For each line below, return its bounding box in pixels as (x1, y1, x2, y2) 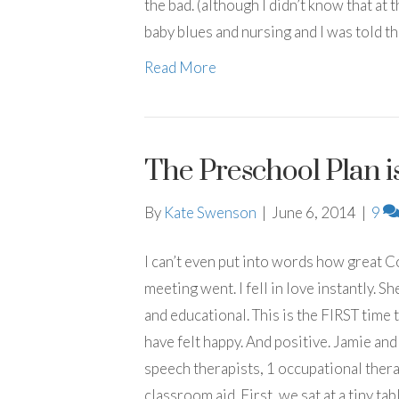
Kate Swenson (164, 203, 256, 222)
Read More (144, 58, 216, 77)
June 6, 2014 (272, 203, 356, 222)
